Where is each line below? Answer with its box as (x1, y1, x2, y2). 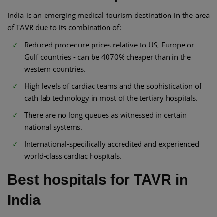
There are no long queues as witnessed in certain (24, 109, 186, 120)
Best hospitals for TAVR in (7, 171, 188, 187)
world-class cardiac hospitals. (24, 151, 122, 161)
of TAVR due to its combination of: (7, 22, 121, 32)
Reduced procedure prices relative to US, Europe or (24, 39, 194, 49)
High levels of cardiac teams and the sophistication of (24, 80, 201, 91)
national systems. (24, 122, 82, 132)
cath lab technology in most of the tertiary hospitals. (24, 93, 198, 103)
